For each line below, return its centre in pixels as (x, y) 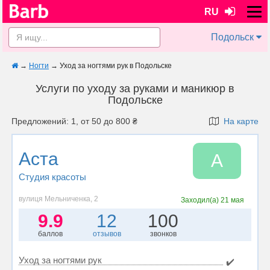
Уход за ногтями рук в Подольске (116, 66)
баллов (51, 234)
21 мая (233, 200)
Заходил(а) (201, 200)
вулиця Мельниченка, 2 (58, 199)
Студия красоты (52, 177)
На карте (239, 121)
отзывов (107, 234)
